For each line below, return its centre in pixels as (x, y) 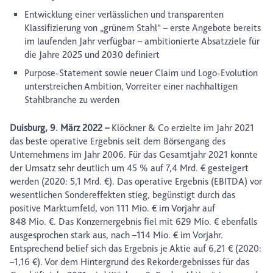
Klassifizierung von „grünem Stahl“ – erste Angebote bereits (143, 28)
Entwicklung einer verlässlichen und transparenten (124, 15)
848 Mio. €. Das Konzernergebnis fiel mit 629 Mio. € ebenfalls (133, 222)
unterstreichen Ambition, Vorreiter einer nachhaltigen (131, 87)
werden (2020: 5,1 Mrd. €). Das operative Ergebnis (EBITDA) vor (136, 182)
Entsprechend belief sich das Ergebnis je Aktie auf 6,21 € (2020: (136, 249)
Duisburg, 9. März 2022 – (59, 128)
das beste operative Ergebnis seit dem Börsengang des (118, 141)
